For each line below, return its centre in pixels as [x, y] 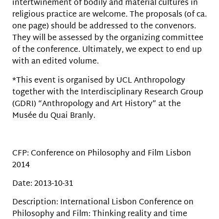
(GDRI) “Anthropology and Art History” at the [97, 104]
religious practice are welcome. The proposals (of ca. [109, 15]
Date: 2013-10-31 [43, 184]
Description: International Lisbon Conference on [103, 203]
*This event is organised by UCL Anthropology [99, 81]
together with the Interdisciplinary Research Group [108, 92]
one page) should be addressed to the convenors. [104, 27]
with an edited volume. [55, 62]
